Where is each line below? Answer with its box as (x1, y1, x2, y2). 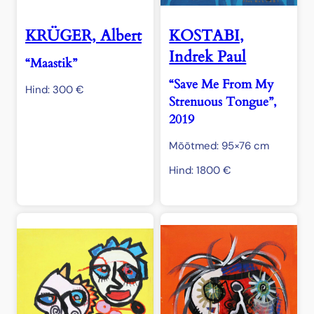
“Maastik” (25, 55, 77, 73)
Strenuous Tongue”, (169, 93, 278, 111)
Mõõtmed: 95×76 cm (169, 139, 270, 153)
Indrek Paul (169, 46, 247, 68)
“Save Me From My (169, 76, 275, 94)
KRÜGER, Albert (25, 25, 142, 47)
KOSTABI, (169, 25, 245, 47)
